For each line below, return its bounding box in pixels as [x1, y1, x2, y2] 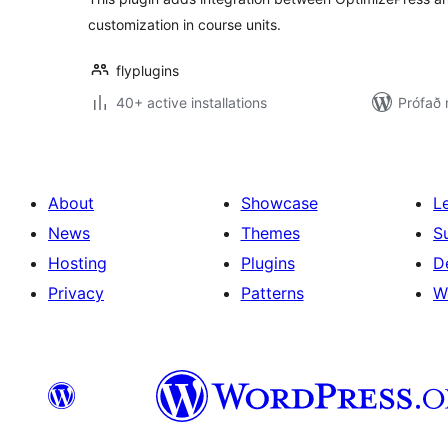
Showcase [240, 193, 318, 213]
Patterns [240, 283, 304, 303]
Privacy [48, 283, 104, 303]
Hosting [48, 253, 107, 273]
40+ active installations [116, 94, 267, 111]
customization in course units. [88, 16, 281, 33]
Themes [240, 223, 300, 243]
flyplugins [116, 62, 179, 79]
